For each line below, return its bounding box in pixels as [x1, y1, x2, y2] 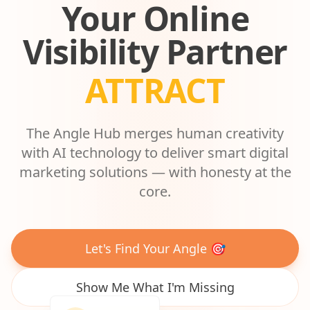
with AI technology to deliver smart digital [21, 143, 289, 162]
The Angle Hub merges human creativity [26, 123, 284, 143]
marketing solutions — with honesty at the [19, 162, 291, 181]
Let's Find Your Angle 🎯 [84, 239, 226, 257]
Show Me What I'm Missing [75, 278, 235, 295]
